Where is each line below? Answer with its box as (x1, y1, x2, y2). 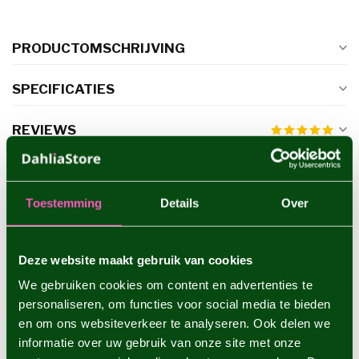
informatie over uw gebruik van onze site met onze (18, 335, 301, 349)
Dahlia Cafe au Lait (72, 306, 185, 324)
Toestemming (26, 196, 103, 210)
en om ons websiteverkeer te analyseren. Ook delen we (18, 316, 330, 330)
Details (159, 196, 200, 210)
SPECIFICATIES (12, 81, 115, 98)
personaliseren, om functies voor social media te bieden (18, 296, 331, 311)
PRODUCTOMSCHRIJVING (12, 40, 185, 57)
